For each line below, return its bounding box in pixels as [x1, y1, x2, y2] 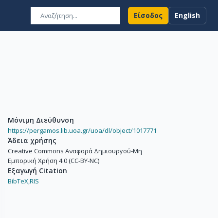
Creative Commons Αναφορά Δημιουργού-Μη [8, 146, 142, 155]
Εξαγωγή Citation [8, 166, 67, 175]
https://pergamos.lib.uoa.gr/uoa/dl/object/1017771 [8, 126, 157, 135]
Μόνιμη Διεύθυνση [8, 115, 74, 125]
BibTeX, [8, 177, 30, 185]
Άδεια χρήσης [8, 136, 56, 145]
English [175, 11, 200, 20]
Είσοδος [134, 11, 163, 20]
